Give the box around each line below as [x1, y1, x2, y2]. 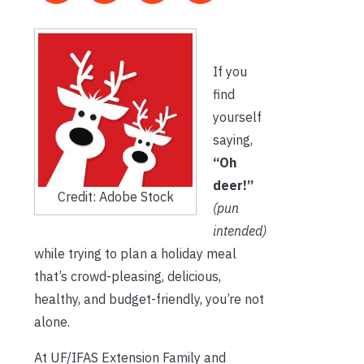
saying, [213, 131, 253, 148]
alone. [34, 313, 70, 330]
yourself [213, 108, 262, 125]
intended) [213, 222, 266, 239]
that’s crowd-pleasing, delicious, [34, 267, 221, 284]
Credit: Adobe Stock [57, 188, 174, 205]
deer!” [213, 176, 253, 193]
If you [213, 63, 247, 80]
